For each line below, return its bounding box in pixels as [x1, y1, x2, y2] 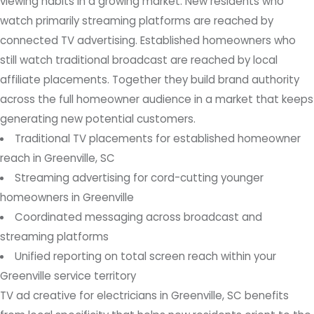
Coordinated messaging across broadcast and [15, 210, 263, 225]
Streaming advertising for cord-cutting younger [15, 170, 264, 186]
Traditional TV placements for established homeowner [15, 131, 301, 146]
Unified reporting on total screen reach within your [15, 249, 277, 264]
